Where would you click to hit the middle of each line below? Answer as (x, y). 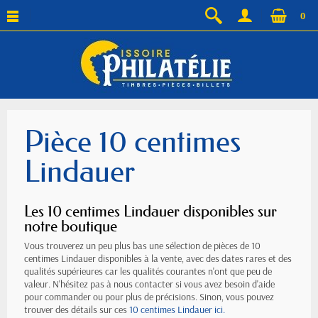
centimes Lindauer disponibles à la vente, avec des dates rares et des (158, 258)
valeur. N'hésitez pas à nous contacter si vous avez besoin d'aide (149, 284)
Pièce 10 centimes (132, 142)
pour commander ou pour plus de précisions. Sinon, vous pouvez (149, 297)
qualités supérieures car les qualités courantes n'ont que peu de (148, 271)
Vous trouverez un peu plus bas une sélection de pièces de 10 (142, 246)
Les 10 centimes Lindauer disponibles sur (150, 211)
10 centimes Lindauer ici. (177, 309)
